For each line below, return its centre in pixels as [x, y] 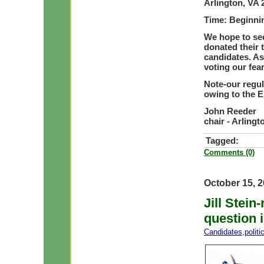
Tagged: [222, 141]
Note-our [223, 84]
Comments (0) [229, 152]
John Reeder [230, 111]
